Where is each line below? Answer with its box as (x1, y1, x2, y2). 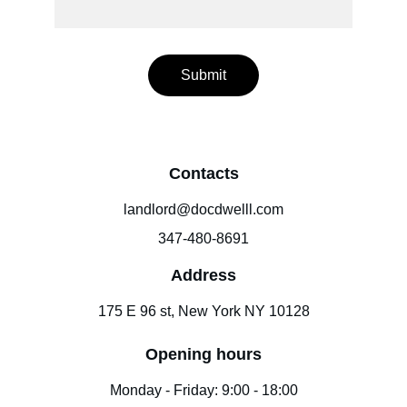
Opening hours (145, 345, 262, 363)
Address (171, 266, 236, 284)
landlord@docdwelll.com (124, 202, 283, 217)
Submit (181, 67, 226, 83)
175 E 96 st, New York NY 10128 (97, 303, 310, 319)
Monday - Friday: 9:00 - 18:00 (109, 382, 298, 398)
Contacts (168, 164, 239, 183)
